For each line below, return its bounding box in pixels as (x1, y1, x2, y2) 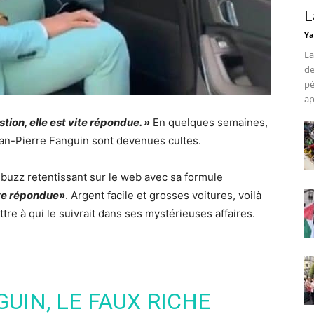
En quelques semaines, (150, 116, 268, 129)
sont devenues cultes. (89, 134, 201, 147)
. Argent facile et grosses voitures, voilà (65, 189, 261, 202)
